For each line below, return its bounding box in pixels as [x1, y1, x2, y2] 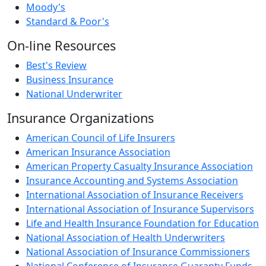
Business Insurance [26, 73, 113, 86]
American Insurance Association [26, 145, 170, 159]
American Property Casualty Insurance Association [26, 160, 253, 173]
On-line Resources [7, 37, 116, 54]
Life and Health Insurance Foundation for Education [26, 217, 259, 230]
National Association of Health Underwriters [26, 231, 225, 244]
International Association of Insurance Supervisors [26, 202, 254, 216]
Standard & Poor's [26, 15, 109, 28]
